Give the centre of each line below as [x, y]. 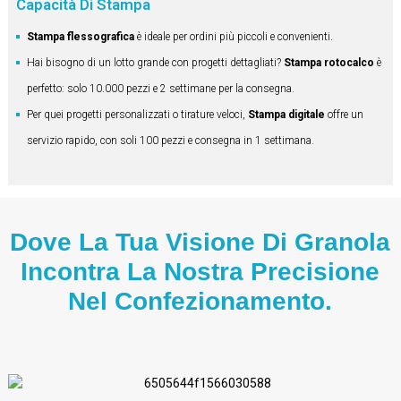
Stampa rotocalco [328, 63]
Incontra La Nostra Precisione [200, 272]
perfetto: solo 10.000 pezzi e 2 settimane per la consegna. [160, 89]
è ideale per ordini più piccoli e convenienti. [233, 37]
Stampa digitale [286, 115]
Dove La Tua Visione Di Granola [200, 243]
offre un [344, 115]
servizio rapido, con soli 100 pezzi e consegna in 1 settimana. [170, 141]
